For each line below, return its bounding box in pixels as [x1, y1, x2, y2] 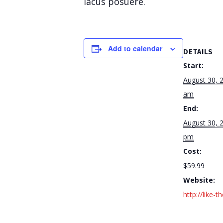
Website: [183, 175, 215, 185]
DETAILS [183, 48, 213, 56]
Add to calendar [108, 43, 162, 53]
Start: [183, 61, 204, 70]
